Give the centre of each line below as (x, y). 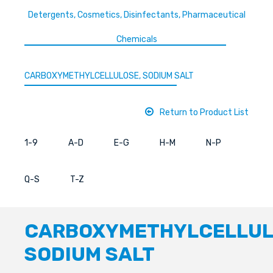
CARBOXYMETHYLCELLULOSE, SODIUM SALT (109, 76)
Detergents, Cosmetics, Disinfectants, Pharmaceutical (136, 15)
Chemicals (136, 40)
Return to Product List (204, 113)
